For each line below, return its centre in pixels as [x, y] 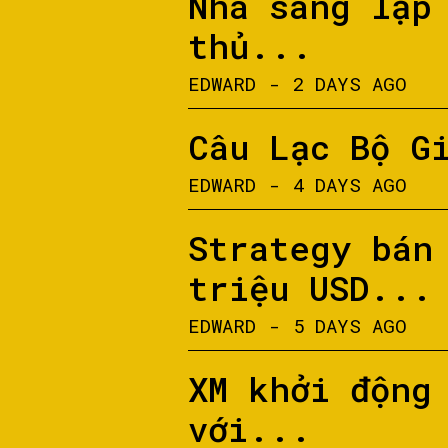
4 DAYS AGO [350, 184]
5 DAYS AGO [350, 325]
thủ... [250, 45]
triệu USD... [310, 287]
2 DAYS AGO [350, 83]
